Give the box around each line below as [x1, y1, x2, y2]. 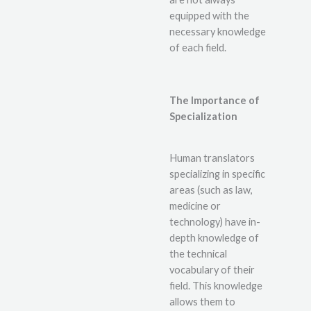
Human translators [169, 152, 255, 165]
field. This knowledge [169, 280, 262, 292]
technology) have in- [169, 216, 260, 228]
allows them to [169, 296, 235, 308]
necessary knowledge [169, 26, 266, 38]
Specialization [169, 110, 237, 122]
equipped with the [169, 10, 249, 22]
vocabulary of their [169, 264, 255, 276]
